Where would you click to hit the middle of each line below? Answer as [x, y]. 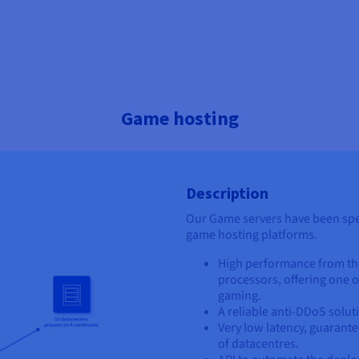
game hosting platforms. [252, 234]
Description [227, 192]
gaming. [240, 295]
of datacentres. [258, 343]
